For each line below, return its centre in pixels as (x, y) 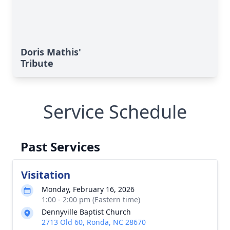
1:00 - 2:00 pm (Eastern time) (91, 199)
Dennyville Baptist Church (86, 212)
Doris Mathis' (51, 52)
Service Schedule (115, 112)
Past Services (60, 147)
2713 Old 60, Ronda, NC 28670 (94, 222)
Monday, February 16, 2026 (88, 189)
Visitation (46, 175)
